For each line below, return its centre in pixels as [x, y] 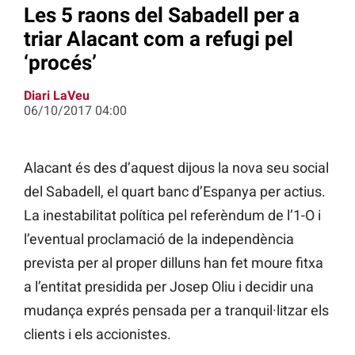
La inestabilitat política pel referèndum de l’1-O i [172, 216]
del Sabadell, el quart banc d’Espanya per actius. [175, 192]
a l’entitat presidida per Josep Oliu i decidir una [169, 287]
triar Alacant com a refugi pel [158, 38]
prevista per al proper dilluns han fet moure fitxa [174, 263]
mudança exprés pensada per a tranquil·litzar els [176, 311]
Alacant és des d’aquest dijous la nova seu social [176, 168]
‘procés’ [60, 62]
